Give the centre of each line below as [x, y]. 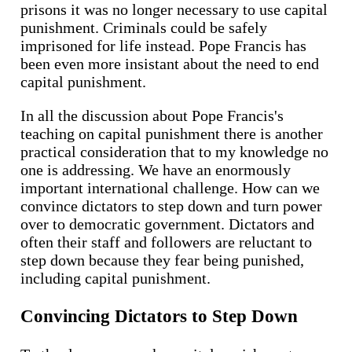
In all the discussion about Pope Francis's [152, 115]
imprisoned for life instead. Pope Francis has [163, 45]
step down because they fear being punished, [162, 260]
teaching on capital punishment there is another [172, 133]
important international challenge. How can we [170, 187]
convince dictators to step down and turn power [171, 205]
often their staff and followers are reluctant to [166, 242]
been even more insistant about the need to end [170, 63]
